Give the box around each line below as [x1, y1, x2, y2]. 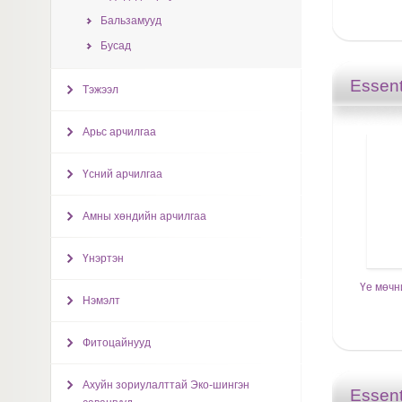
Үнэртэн [82, 252, 124, 265]
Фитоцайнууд [82, 336, 151, 349]
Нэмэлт [82, 294, 120, 307]
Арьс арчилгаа [82, 126, 156, 138]
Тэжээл [82, 83, 118, 96]
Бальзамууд [100, 14, 162, 27]
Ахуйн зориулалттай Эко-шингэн [82, 379, 249, 391]
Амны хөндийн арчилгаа [82, 210, 206, 223]
